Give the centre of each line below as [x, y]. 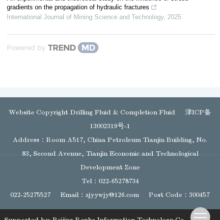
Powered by [26, 47]
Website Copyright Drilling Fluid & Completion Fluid [92, 112]
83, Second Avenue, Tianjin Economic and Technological [110, 153]
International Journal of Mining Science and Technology [85, 17]
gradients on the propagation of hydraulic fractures [78, 7]
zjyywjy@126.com [112, 195]
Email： [73, 195]
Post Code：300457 [179, 195]
